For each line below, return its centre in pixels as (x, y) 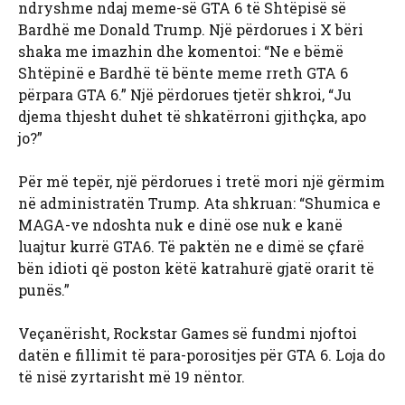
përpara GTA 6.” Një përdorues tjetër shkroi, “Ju (185, 95)
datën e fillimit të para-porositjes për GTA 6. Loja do (202, 355)
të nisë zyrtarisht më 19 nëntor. (132, 377)
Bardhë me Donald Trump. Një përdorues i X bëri (191, 30)
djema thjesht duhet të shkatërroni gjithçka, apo (192, 117)
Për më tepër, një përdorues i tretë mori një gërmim (202, 182)
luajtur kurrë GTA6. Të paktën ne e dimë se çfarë (191, 247)
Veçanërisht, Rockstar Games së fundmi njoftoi (188, 334)
